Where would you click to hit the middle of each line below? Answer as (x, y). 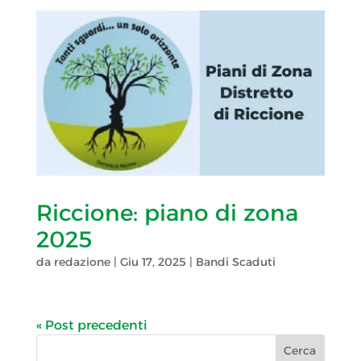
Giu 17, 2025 (153, 261)
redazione (82, 261)
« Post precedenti (91, 325)
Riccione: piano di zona (167, 212)
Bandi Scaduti (235, 261)
